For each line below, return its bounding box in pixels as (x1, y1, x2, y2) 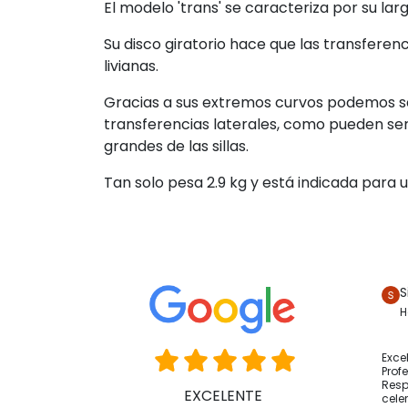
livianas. (104, 56, 158, 77)
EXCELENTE (183, 384, 262, 406)
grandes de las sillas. (104, 136, 249, 158)
